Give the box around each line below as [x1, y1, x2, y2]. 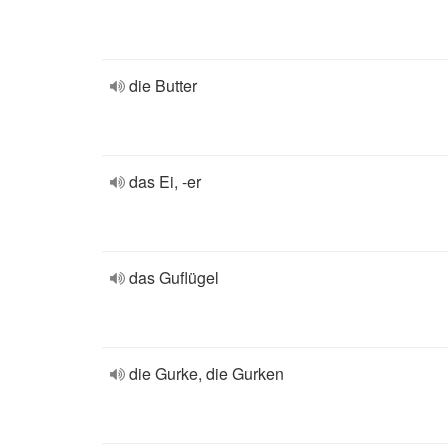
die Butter [129, 74, 197, 97]
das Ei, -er [129, 170, 201, 193]
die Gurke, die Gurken [129, 362, 284, 385]
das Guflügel [129, 266, 219, 289]
